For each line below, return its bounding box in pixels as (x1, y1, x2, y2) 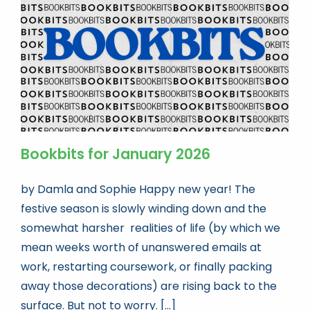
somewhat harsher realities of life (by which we (21, 220, 280, 237)
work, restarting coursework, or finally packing (21, 259, 272, 275)
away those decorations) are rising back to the (21, 278, 277, 295)
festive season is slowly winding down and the (21, 201, 266, 217)
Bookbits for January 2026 (21, 144, 210, 165)
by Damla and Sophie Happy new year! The (21, 181, 255, 198)
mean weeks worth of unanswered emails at (21, 239, 262, 256)
